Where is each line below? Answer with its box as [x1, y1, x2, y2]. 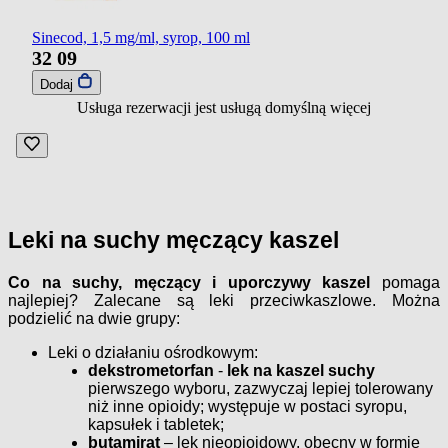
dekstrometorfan [88, 362, 214, 380]
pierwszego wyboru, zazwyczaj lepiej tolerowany [88, 380, 433, 398]
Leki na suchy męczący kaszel [8, 227, 339, 254]
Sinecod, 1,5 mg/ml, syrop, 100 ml [32, 28, 250, 46]
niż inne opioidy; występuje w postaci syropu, [88, 398, 407, 416]
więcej [330, 98, 371, 116]
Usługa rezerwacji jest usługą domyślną [77, 98, 330, 116]
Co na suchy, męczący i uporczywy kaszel [8, 274, 371, 292]
